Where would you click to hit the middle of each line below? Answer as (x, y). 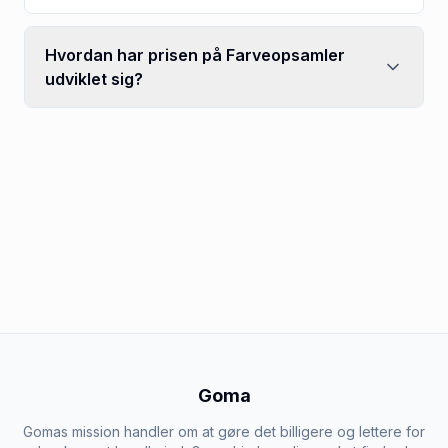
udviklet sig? (94, 78)
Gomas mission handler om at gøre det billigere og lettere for (224, 431)
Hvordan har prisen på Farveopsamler (195, 54)
